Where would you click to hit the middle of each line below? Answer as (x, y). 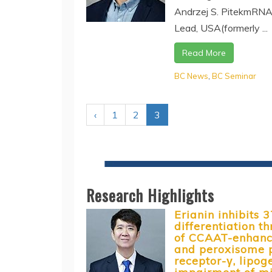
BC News (191, 76)
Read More (204, 53)
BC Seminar (234, 76)
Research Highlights (150, 195)
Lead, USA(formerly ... (221, 28)
